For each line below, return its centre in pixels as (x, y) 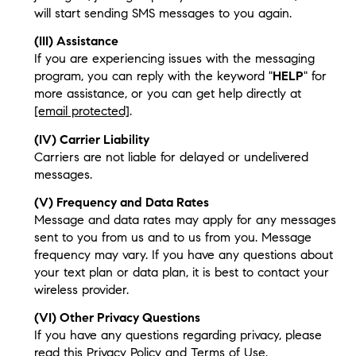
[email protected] (81, 111)
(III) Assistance (76, 41)
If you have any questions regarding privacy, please (178, 335)
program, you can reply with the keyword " (153, 76)
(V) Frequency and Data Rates (121, 202)
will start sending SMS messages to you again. (163, 14)
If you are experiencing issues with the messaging (174, 59)
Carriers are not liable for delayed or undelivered (171, 157)
